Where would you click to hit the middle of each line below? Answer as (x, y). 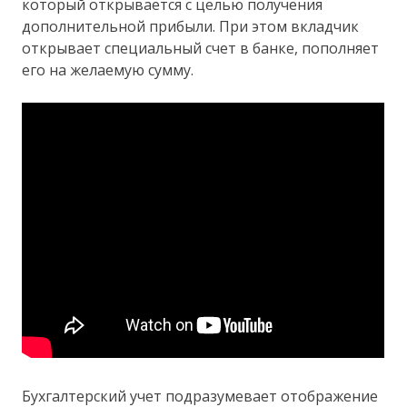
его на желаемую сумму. (108, 69)
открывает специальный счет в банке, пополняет (201, 48)
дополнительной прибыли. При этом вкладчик (191, 26)
